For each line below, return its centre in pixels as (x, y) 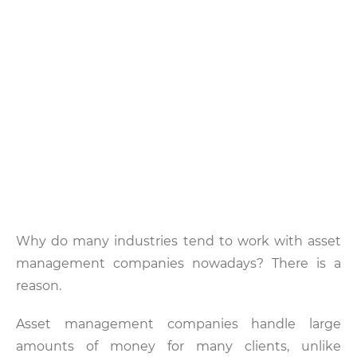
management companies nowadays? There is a (178, 263)
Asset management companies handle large (178, 324)
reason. (39, 285)
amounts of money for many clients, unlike (178, 346)
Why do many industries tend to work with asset (178, 241)
